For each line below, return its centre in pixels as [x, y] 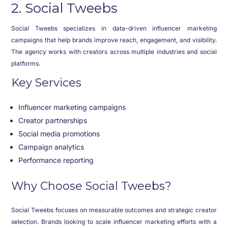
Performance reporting [56, 160]
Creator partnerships [53, 120]
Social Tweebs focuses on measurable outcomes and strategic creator [114, 210]
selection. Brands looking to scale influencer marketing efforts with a [114, 222]
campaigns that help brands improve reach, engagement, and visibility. [114, 40]
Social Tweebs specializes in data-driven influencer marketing [114, 28]
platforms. [26, 63]
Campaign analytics [51, 147]
